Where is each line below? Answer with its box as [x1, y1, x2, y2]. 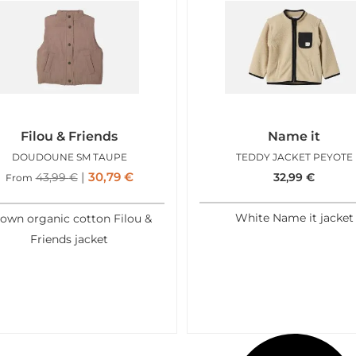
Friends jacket [30, 233, 109, 246]
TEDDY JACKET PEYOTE [235, 150, 353, 163]
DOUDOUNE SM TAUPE [11, 150, 127, 163]
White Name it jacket [234, 211, 354, 225]
